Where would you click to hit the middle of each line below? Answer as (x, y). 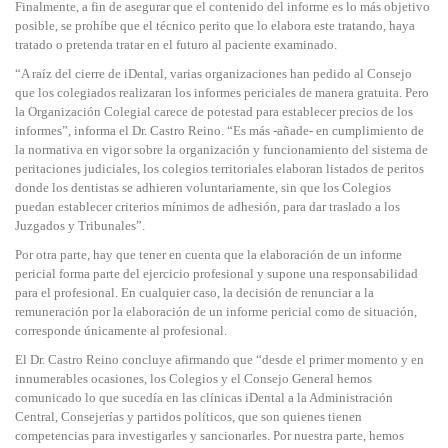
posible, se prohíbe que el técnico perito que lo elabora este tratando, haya (215, 25)
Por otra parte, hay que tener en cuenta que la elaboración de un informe (208, 254)
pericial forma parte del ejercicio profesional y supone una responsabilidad (216, 273)
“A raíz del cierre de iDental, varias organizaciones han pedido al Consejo (213, 73)
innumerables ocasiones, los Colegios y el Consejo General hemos (193, 378)
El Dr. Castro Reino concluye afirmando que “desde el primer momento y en (219, 359)
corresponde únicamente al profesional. (121, 330)
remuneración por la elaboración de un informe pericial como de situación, (216, 311)
